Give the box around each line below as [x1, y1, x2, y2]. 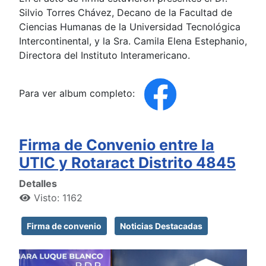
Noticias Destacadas [120, 221, 202, 232]
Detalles [19, 178, 57, 190]
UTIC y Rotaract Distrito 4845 [19, 154, 236, 172]
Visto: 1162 [34, 192, 83, 204]
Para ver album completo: [19, 87, 138, 100]
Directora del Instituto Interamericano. [19, 49, 190, 62]
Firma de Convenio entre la [19, 136, 214, 154]
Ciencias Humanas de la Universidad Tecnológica [19, 21, 240, 33]
